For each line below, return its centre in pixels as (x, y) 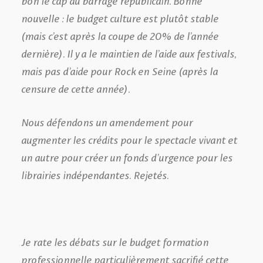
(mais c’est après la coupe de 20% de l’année (120, 35)
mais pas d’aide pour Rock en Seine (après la (119, 70)
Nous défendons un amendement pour (107, 121)
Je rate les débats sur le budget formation (115, 241)
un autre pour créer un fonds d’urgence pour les (127, 156)
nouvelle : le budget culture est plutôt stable (120, 17)
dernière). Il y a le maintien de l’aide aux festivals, (129, 53)
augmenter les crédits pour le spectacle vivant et (129, 139)
